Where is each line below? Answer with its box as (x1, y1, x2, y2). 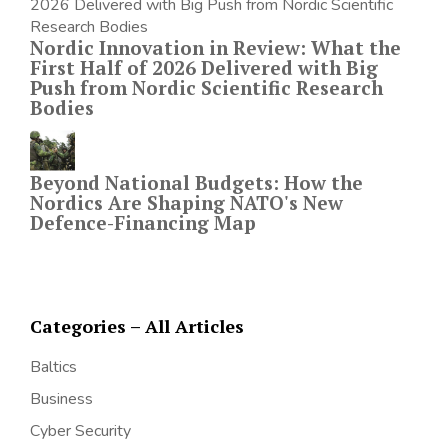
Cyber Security (30, 420, 131, 443)
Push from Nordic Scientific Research (30, 75, 383, 101)
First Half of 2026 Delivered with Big (30, 55, 378, 81)
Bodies (30, 95, 94, 121)
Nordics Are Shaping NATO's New (30, 190, 343, 216)
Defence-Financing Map (30, 210, 256, 236)
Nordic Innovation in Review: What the (30, 35, 401, 61)
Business (30, 388, 93, 411)
